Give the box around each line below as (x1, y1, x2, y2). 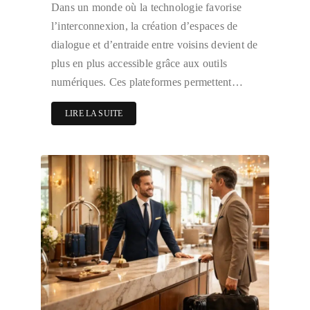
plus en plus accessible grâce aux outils (51, 57, 228, 70)
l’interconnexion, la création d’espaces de (51, 20, 238, 33)
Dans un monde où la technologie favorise (51, 1, 242, 14)
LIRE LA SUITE (65, 109, 123, 119)
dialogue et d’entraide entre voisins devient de (51, 39, 258, 51)
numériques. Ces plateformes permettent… (51, 76, 243, 89)
